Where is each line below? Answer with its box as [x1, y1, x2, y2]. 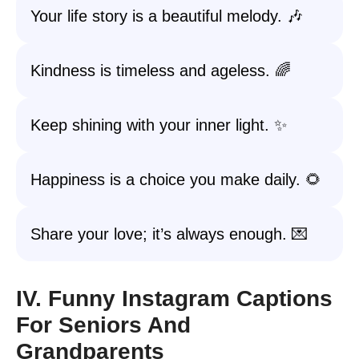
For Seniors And [16, 313, 191, 337]
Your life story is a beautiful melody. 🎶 [30, 7, 303, 25]
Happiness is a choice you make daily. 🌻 [30, 171, 321, 188]
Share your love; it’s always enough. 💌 [30, 225, 308, 243]
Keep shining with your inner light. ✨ [30, 116, 287, 134]
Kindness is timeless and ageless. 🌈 [30, 62, 291, 79]
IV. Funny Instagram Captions [16, 286, 333, 311]
